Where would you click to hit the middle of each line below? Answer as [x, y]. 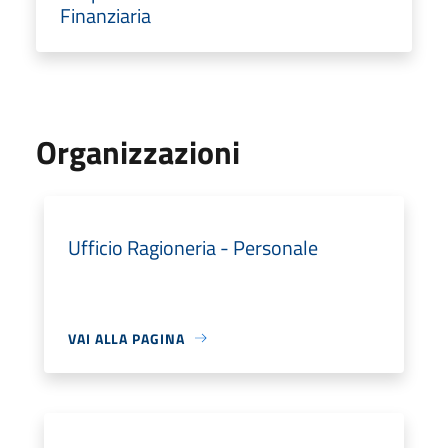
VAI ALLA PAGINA [126, 338]
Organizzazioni [138, 151]
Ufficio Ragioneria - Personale [193, 247]
